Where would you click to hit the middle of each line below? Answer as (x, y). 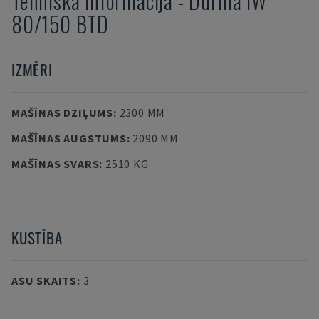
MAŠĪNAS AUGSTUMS (69, 138)
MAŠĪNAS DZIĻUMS (62, 113)
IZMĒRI (32, 69)
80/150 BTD (61, 24)
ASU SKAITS (44, 281)
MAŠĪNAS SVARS (56, 164)
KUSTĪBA (37, 237)
